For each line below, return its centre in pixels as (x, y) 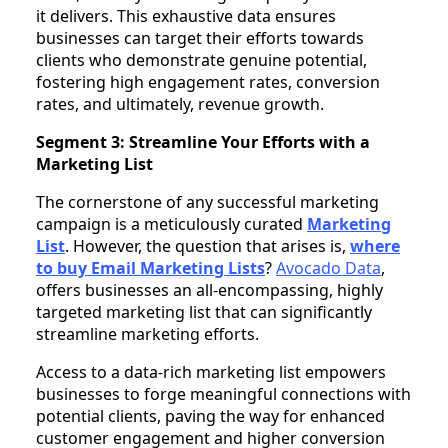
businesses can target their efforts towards (200, 37)
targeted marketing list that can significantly (204, 311)
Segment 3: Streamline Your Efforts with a (203, 141)
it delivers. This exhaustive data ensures (186, 15)
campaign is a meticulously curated (171, 223)
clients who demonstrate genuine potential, (201, 59)
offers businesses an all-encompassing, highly (209, 289)
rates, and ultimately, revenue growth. (180, 103)
